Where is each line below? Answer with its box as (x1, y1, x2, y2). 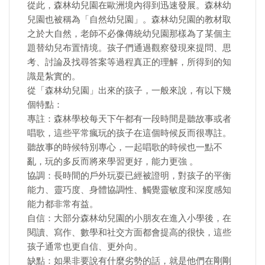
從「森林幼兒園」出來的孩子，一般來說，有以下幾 (27, 85, 231, 96)
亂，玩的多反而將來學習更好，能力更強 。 (27, 156, 198, 167)
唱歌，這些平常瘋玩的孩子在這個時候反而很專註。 (27, 128, 231, 138)
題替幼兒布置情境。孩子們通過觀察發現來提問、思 (27, 43, 231, 53)
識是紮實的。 (27, 71, 80, 82)
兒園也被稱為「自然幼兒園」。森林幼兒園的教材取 (27, 14, 231, 25)
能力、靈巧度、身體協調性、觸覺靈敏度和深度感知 (27, 185, 231, 195)
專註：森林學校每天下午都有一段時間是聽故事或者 (27, 114, 231, 124)
